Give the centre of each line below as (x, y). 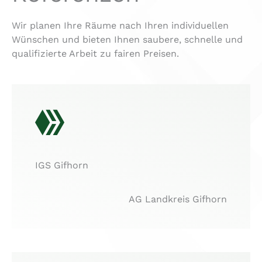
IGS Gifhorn (62, 165)
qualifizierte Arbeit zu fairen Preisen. (95, 54)
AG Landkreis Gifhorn (178, 199)
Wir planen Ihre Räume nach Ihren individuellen (120, 25)
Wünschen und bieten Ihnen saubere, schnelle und (127, 39)
